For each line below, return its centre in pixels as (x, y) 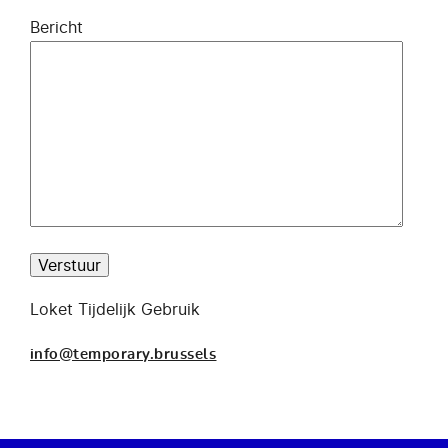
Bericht (56, 27)
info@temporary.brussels (123, 354)
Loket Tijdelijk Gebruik (115, 309)
